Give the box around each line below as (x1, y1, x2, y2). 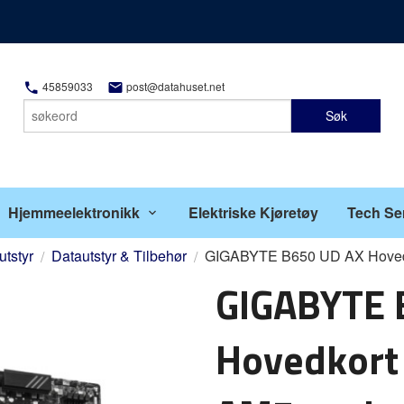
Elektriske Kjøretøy (188, 202, 319, 223)
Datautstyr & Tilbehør (51, 245, 187, 266)
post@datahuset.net (123, 78, 225, 95)
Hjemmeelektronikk (7, 202, 140, 223)
